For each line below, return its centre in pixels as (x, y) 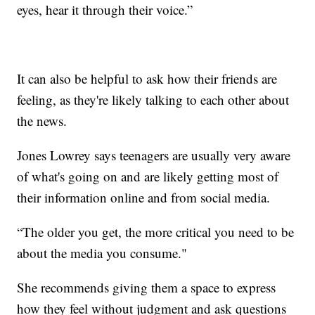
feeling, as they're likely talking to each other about (153, 100)
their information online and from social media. (144, 198)
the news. (42, 121)
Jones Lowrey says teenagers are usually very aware (154, 155)
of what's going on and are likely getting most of (148, 176)
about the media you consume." (102, 253)
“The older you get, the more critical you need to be (156, 232)
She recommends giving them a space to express (147, 288)
